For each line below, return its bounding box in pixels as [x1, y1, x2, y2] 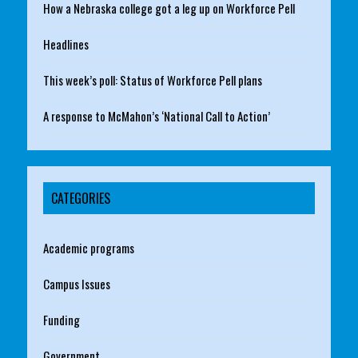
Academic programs [42, 239, 134, 257]
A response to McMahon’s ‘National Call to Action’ [42, 107, 270, 125]
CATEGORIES [50, 189, 110, 209]
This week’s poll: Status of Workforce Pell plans [42, 71, 262, 89]
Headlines [42, 35, 89, 54]
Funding [42, 311, 80, 329]
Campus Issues [42, 275, 110, 293]
